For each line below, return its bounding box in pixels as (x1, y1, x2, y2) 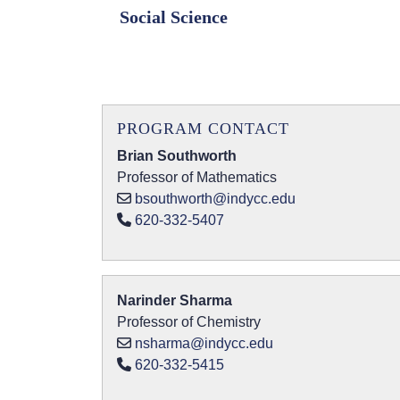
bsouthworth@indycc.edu (135, 191, 296, 206)
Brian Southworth (117, 148, 237, 163)
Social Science (120, 7, 228, 27)
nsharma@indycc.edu (135, 336, 273, 351)
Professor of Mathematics (117, 170, 277, 185)
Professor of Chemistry (117, 314, 261, 329)
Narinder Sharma (117, 293, 232, 308)
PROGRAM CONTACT (117, 120, 289, 137)
